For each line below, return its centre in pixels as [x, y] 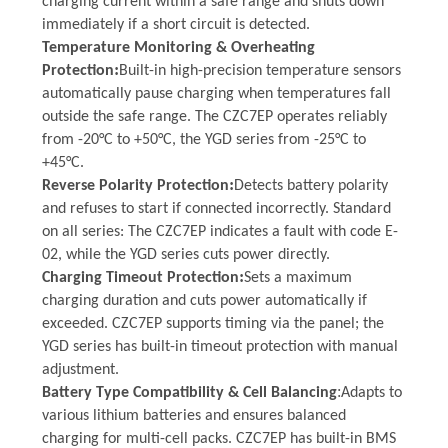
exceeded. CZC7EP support [128, 323]
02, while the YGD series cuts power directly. [185, 254]
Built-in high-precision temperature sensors [259, 70]
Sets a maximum [297, 277]
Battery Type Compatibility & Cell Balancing [189, 392]
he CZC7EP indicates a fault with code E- [266, 231]
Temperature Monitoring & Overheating [178, 47]
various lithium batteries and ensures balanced [193, 415]
